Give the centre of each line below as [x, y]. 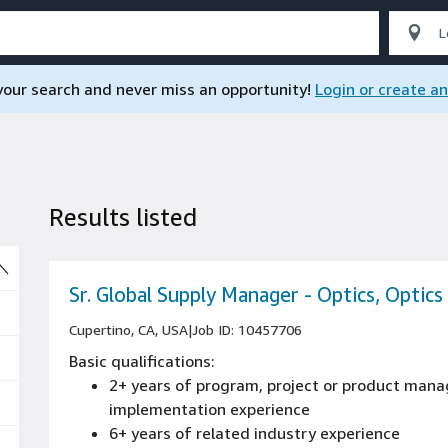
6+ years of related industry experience [254, 433]
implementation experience [209, 409]
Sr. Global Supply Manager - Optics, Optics [256, 294]
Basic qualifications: [142, 361]
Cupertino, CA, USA [128, 329]
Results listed [123, 217]
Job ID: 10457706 [247, 329]
